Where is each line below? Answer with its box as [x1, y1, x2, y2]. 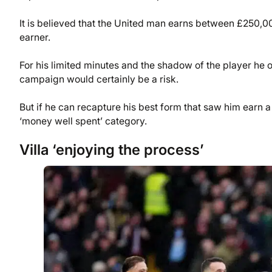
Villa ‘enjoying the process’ [19, 140, 204, 158]
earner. [19, 31, 50, 43]
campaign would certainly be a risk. [19, 73, 178, 86]
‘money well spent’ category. [19, 115, 147, 127]
